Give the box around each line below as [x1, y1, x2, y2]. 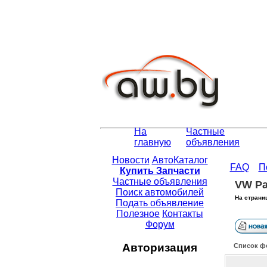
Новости [111, 155, 150, 166]
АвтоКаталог [151, 155, 208, 166]
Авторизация [122, 241, 197, 254]
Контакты [162, 209, 203, 219]
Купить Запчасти [119, 166, 200, 176]
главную [134, 137, 171, 148]
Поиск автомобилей [116, 187, 204, 198]
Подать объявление [116, 198, 204, 209]
